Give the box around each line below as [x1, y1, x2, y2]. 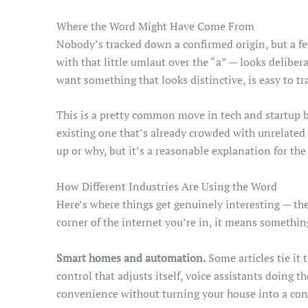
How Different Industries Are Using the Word [56, 178, 277, 194]
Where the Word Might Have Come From [56, 18, 254, 34]
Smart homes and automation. [56, 250, 206, 265]
